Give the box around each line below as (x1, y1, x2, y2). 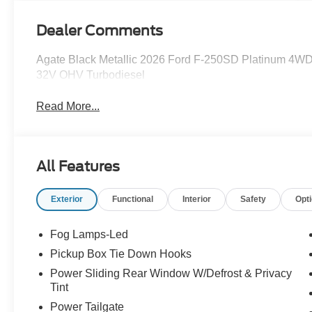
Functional (112, 194, 154, 205)
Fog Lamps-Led (50, 228, 129, 241)
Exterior (51, 194, 84, 205)
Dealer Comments (36, 22, 164, 40)
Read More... (36, 100, 100, 113)
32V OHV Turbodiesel (36, 69, 146, 81)
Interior (182, 194, 212, 205)
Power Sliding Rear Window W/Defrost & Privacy (50, 267, 292, 280)
